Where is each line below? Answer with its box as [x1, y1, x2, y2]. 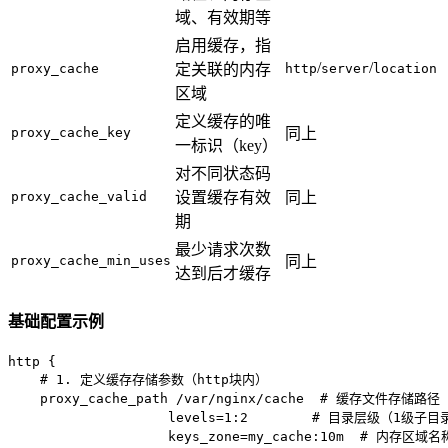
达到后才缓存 [175, 265, 271, 283]
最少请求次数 [175, 241, 271, 259]
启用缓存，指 [175, 37, 271, 55]
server [321, 61, 369, 77]
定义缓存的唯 [175, 113, 271, 131]
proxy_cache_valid [11, 189, 147, 205]
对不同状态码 [175, 165, 271, 183]
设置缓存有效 [175, 189, 271, 207]
